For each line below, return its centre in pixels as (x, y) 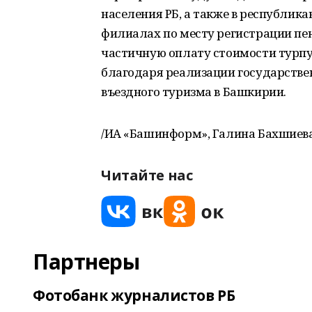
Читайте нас (147, 175)
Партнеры (86, 262)
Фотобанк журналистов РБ (134, 295)
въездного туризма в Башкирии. (194, 92)
